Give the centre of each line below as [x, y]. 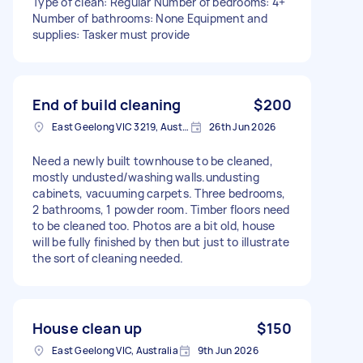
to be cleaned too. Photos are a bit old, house [154, 225]
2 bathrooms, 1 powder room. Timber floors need [161, 209]
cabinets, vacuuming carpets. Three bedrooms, [159, 193]
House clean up [88, 328]
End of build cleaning [107, 104]
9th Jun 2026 [228, 350]
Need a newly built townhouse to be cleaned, [153, 160]
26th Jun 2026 [243, 126]
